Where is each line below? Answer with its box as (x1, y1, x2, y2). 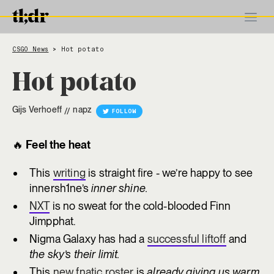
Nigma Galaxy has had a (29, 232, 147, 245)
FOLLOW (112, 108, 137, 115)
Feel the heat (26, 138, 91, 151)
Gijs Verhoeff (12, 105, 62, 114)
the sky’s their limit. (29, 248, 120, 261)
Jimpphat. (29, 215, 76, 228)
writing (53, 166, 86, 179)
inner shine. (91, 182, 148, 194)
